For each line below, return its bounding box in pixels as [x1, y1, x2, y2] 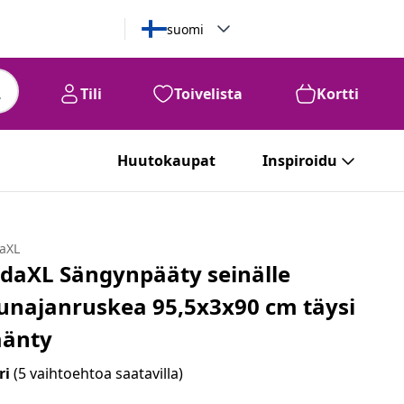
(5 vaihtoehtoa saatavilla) [14, 363, 184, 383]
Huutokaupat [117, 151, 216, 170]
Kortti [317, 84, 359, 104]
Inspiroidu [262, 151, 337, 170]
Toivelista [174, 84, 243, 104]
